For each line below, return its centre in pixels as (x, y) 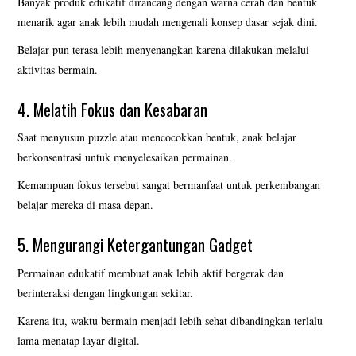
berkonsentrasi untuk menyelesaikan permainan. (125, 157)
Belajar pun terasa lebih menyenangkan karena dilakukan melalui (164, 50)
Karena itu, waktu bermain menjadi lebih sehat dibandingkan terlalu (170, 320)
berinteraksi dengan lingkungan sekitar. (106, 292)
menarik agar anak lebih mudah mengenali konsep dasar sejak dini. (168, 22)
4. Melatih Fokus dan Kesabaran (113, 110)
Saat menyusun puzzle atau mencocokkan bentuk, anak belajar (157, 137)
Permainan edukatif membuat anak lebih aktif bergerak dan (151, 273)
